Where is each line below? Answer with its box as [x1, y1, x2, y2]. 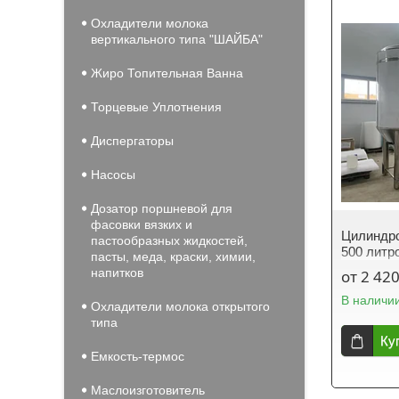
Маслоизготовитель [91, 383, 205, 397]
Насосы [91, 167, 135, 182]
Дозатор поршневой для [91, 201, 232, 216]
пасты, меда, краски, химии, [91, 249, 256, 264]
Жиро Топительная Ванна [91, 66, 243, 80]
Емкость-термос [91, 349, 184, 363]
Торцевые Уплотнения [91, 100, 222, 114]
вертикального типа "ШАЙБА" [91, 32, 263, 46]
